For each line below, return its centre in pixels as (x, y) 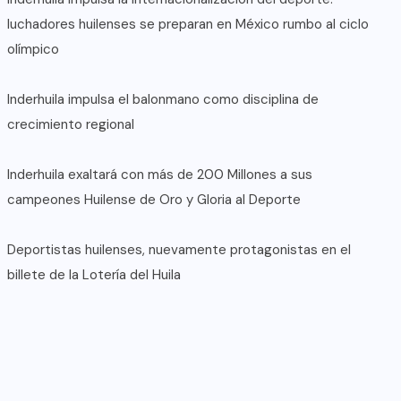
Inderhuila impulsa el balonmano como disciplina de (163, 99)
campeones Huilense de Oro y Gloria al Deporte (154, 200)
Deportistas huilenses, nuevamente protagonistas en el (179, 250)
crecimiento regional (71, 124)
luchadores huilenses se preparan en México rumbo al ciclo (188, 24)
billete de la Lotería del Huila (94, 275)
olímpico (33, 49)
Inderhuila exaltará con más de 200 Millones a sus (160, 175)
